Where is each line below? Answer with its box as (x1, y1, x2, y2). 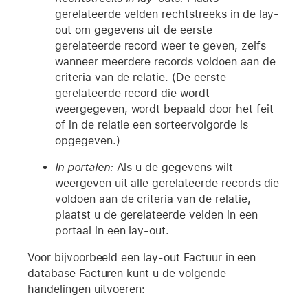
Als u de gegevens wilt (116, 160, 233, 174)
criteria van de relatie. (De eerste (55, 70, 226, 84)
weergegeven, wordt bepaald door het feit (55, 102, 274, 115)
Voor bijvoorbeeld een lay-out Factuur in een (27, 250, 256, 264)
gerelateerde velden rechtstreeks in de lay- (55, 7, 280, 21)
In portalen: (55, 160, 117, 174)
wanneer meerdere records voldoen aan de (55, 54, 276, 68)
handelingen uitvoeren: (27, 282, 146, 296)
